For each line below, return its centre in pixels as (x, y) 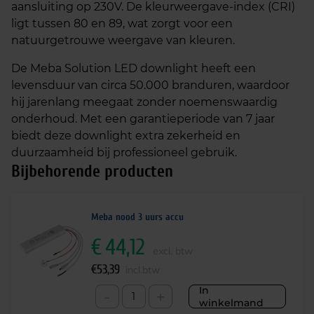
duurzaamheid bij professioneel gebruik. (124, 152)
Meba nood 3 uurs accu (137, 217)
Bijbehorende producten (92, 171)
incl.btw (143, 270)
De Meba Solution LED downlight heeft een (134, 68)
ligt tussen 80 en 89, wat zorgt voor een (122, 23)
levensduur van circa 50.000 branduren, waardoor (150, 85)
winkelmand (231, 303)
